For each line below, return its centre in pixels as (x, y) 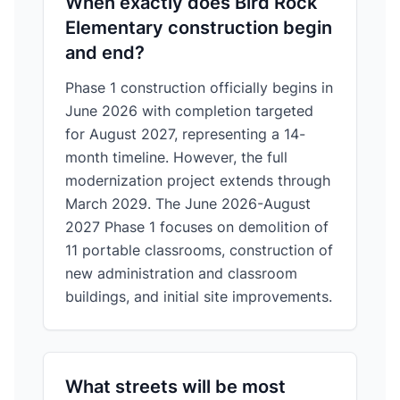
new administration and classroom (181, 273)
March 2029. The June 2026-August (188, 204)
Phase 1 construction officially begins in (199, 87)
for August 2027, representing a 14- (185, 134)
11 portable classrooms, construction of (199, 250)
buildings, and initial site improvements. (199, 296)
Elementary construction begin (199, 28)
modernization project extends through (198, 180)
